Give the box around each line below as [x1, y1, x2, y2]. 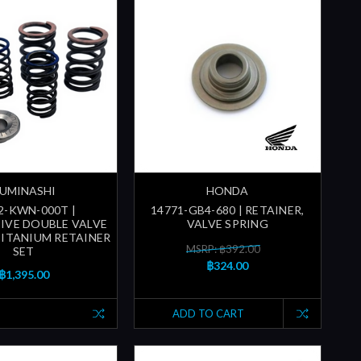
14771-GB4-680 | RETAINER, [151, 203, 305, 218]
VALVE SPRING [186, 217, 268, 231]
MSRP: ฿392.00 [186, 242, 261, 255]
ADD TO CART [172, 306, 245, 320]
